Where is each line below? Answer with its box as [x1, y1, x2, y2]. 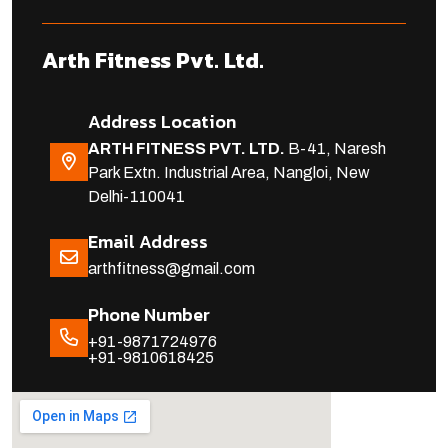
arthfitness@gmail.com [88, 260, 255, 278]
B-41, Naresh [288, 140, 386, 158]
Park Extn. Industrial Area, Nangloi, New [88, 164, 370, 182]
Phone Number [88, 300, 210, 328]
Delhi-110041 [88, 188, 185, 206]
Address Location [88, 108, 236, 136]
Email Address [88, 228, 208, 256]
